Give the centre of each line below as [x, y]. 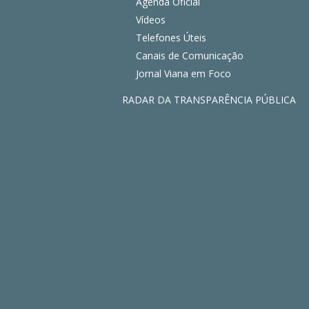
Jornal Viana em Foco [183, 73]
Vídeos [151, 19]
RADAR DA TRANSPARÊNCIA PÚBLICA [209, 99]
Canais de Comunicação [190, 55]
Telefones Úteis [171, 37]
